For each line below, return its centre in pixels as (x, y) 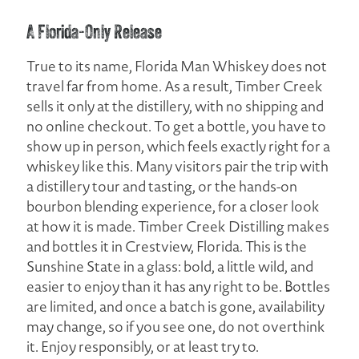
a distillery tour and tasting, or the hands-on (162, 186)
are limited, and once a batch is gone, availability (176, 306)
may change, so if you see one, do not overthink (176, 326)
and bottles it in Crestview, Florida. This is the (167, 246)
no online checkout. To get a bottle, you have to (177, 126)
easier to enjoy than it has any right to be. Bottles (179, 286)
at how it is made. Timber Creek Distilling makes (178, 226)
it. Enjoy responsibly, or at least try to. (143, 346)
